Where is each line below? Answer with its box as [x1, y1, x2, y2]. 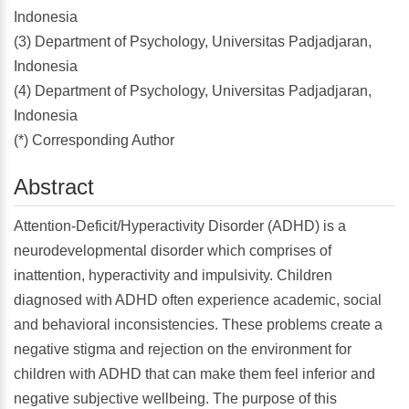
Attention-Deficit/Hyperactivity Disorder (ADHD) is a [14, 218, 346, 235]
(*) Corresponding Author [14, 132, 174, 148]
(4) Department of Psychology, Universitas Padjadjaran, [14, 83, 372, 99]
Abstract [14, 174, 94, 199]
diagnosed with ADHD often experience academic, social [14, 292, 382, 309]
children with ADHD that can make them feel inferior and [14, 366, 375, 383]
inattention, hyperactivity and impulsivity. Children [14, 267, 332, 284]
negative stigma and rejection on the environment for [14, 341, 351, 358]
